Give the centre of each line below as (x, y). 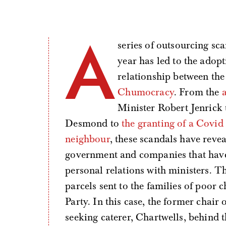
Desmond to (94, 123)
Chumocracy (146, 92)
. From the (198, 92)
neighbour (88, 139)
